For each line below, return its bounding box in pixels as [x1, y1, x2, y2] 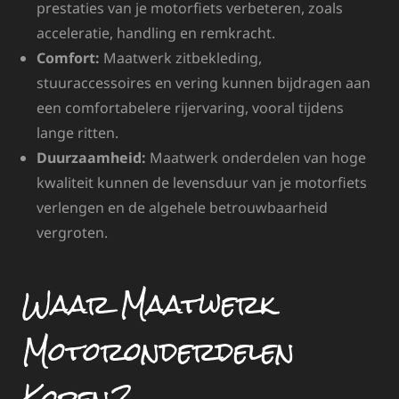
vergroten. [37, 223, 108, 243]
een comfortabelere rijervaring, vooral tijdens [37, 98, 344, 118]
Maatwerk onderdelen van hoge [146, 148, 366, 168]
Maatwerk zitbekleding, [100, 48, 262, 69]
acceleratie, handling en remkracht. [37, 23, 275, 44]
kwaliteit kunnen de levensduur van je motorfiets [37, 173, 367, 193]
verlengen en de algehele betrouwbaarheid [37, 198, 328, 218]
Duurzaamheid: [37, 148, 146, 168]
